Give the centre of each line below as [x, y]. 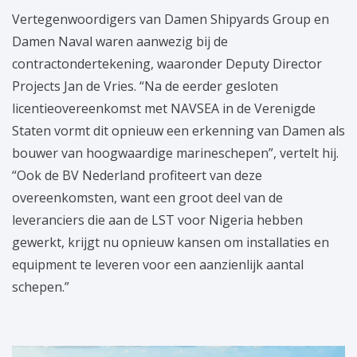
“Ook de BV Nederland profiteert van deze [137, 176]
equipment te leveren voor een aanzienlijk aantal [158, 265]
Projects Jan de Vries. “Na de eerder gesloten [145, 86]
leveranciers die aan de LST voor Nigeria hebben [157, 220]
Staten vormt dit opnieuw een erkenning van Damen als [178, 131]
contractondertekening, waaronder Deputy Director [167, 64]
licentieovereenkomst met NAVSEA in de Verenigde [164, 109]
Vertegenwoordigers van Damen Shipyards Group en [171, 20]
